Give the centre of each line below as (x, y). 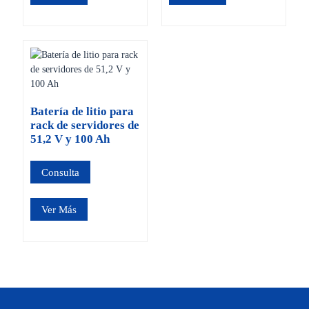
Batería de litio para (82, 112)
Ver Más (59, 209)
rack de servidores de (84, 126)
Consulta (60, 172)
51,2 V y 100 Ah (70, 139)
